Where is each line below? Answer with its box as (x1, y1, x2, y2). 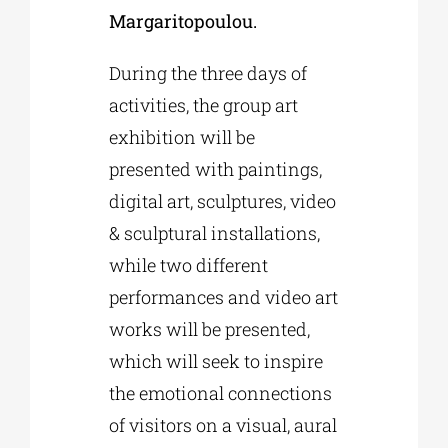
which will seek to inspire (109, 348, 324, 373)
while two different (109, 252, 269, 277)
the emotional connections (109, 380, 333, 405)
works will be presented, (109, 316, 311, 341)
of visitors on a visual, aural (109, 412, 338, 437)
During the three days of (109, 60, 308, 85)
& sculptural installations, (109, 220, 321, 245)
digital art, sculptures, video (109, 188, 337, 213)
